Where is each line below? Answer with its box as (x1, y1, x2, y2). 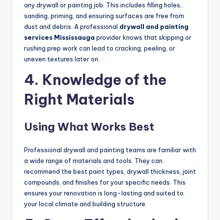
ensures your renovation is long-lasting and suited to (24, 189, 184, 197)
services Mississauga (24, 33, 95, 42)
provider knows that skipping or (95, 33, 192, 42)
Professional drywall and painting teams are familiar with (24, 146, 196, 154)
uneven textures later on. (24, 55, 100, 63)
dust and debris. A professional (24, 23, 119, 31)
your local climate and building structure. (24, 200, 147, 208)
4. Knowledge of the (24, 71, 166, 89)
